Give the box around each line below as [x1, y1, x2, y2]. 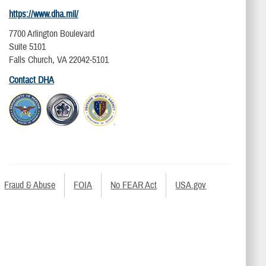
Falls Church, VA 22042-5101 [8, 54, 109, 66]
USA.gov [175, 179, 207, 192]
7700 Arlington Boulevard [8, 28, 94, 40]
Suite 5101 [8, 41, 46, 53]
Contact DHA [8, 74, 54, 86]
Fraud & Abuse [4, 179, 56, 192]
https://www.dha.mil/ [8, 8, 78, 21]
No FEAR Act [110, 179, 157, 192]
